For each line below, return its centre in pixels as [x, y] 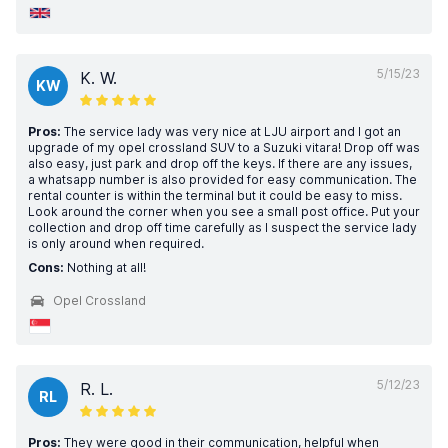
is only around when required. [116, 243]
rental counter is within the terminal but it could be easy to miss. [215, 195]
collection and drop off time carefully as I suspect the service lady [222, 227]
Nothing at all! [105, 267]
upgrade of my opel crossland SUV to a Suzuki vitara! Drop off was [224, 147]
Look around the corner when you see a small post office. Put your [224, 211]
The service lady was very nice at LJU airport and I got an [231, 131]
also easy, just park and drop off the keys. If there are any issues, [220, 163]
